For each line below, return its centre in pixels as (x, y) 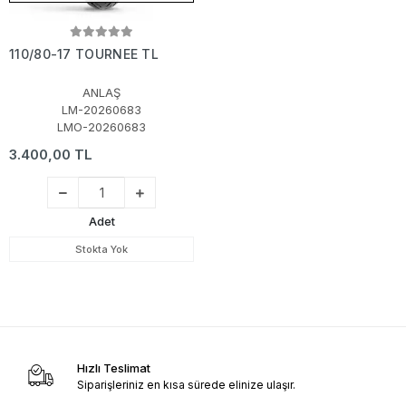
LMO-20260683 (101, 127)
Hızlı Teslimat (113, 368)
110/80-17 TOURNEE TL (84, 54)
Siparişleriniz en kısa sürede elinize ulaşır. (186, 385)
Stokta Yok (101, 249)
